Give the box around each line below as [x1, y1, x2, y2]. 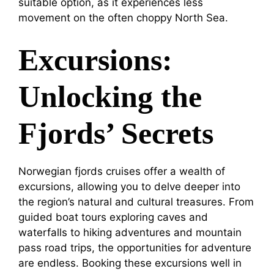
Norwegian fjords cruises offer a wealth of [18, 165, 225, 177]
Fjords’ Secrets [18, 116, 213, 150]
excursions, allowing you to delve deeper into [18, 180, 240, 193]
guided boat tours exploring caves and [18, 210, 208, 223]
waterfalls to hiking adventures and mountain [18, 226, 242, 239]
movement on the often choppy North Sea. [18, 12, 228, 24]
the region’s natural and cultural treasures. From [18, 195, 254, 208]
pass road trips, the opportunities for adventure [18, 241, 251, 254]
